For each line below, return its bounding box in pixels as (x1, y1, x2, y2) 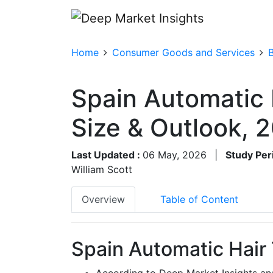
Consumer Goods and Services (112, 46, 255, 58)
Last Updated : (71, 148, 143, 161)
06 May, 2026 (143, 148, 207, 161)
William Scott (71, 163, 132, 175)
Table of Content (160, 193, 238, 205)
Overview (82, 193, 125, 205)
